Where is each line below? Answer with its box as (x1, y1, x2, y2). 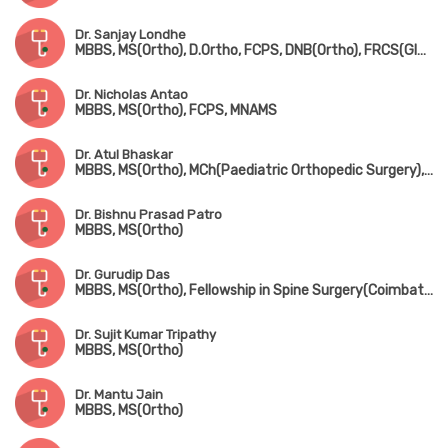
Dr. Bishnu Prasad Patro (75, 207, 222, 223)
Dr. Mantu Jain (75, 387, 163, 403)
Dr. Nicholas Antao (75, 87, 188, 103)
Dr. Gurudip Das (75, 267, 170, 283)
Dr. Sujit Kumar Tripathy (75, 327, 216, 343)
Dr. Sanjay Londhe (75, 27, 186, 43)
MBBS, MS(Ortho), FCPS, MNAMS (75, 102, 277, 120)
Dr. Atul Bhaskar (75, 147, 173, 163)
